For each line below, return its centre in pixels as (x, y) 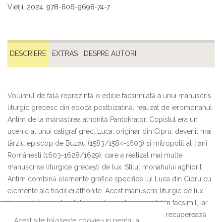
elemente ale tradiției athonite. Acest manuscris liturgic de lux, (106, 191)
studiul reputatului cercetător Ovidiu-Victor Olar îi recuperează (107, 214)
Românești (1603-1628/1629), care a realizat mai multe (95, 155)
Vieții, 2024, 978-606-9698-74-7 (59, 7)
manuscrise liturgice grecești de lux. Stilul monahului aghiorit (105, 167)
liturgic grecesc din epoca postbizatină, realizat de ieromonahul (110, 107)
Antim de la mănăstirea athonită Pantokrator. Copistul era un (103, 119)
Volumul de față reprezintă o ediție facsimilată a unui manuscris (109, 95)
